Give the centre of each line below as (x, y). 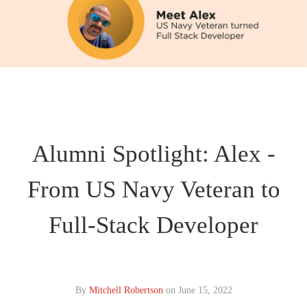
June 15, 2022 (205, 290)
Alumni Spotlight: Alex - (153, 153)
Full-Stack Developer (153, 225)
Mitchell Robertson (126, 290)
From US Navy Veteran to (153, 189)
